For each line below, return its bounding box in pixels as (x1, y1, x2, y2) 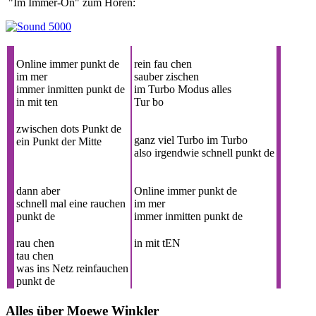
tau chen (16, 249, 54, 262)
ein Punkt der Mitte (16, 135, 102, 147)
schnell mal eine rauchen (16, 197, 126, 209)
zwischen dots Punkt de (16, 122, 121, 135)
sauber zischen (134, 70, 199, 83)
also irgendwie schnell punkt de (134, 146, 274, 159)
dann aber (16, 184, 60, 197)
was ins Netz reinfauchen (16, 262, 128, 274)
